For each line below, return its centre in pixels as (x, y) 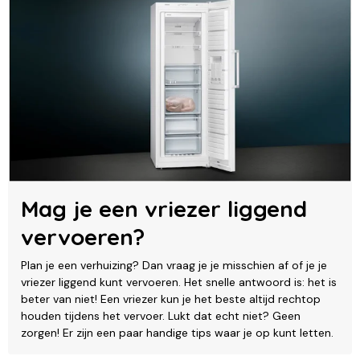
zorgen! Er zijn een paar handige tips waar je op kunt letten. (177, 332)
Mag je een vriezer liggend (164, 208)
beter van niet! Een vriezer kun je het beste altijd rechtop (171, 299)
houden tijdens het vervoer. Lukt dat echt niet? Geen (161, 315)
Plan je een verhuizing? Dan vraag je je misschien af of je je (174, 265)
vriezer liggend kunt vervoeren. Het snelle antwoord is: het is (179, 282)
